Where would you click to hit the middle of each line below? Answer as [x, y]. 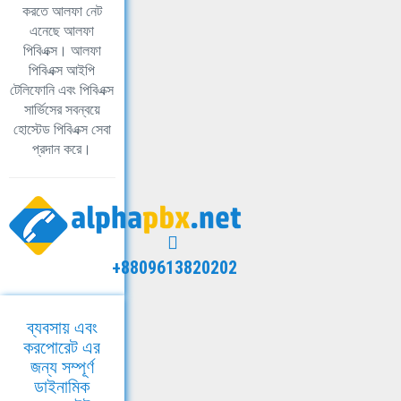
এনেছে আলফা [62, 30]
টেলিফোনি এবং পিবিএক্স [62, 90]
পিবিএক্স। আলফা [62, 50]
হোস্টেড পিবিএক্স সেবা [62, 129]
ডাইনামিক [62, 386]
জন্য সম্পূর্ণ [62, 367]
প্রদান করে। [62, 149]
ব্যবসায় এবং [62, 327]
